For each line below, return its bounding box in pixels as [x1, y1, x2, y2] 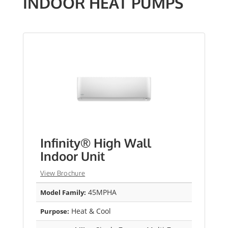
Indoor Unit [40, 148, 105, 164]
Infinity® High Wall [40, 135, 151, 151]
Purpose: [40, 207, 69, 216]
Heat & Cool [69, 206, 111, 216]
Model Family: [40, 188, 86, 197]
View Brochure [40, 169, 85, 178]
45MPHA [86, 187, 117, 197]
